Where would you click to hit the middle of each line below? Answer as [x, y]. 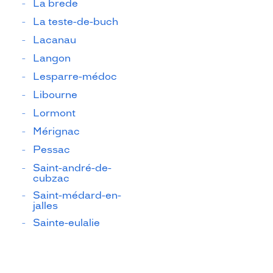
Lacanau [55, 40]
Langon [52, 58]
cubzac [51, 178]
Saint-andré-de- [72, 168]
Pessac [51, 150]
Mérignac [56, 131]
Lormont [54, 113]
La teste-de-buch [76, 22]
